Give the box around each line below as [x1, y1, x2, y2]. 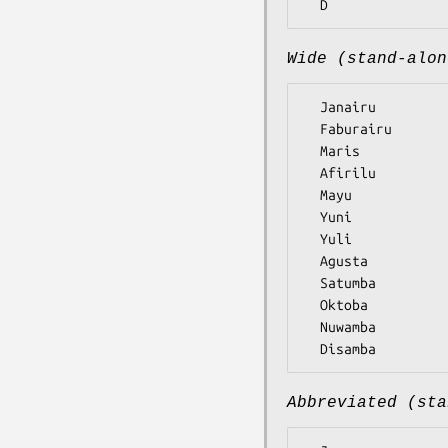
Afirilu [304, 165, 320, 182]
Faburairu [304, 121, 320, 138]
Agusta [304, 253, 320, 270]
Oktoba [304, 297, 320, 314]
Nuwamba [304, 319, 320, 336]
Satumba [304, 275, 320, 292]
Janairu [304, 99, 320, 116]
